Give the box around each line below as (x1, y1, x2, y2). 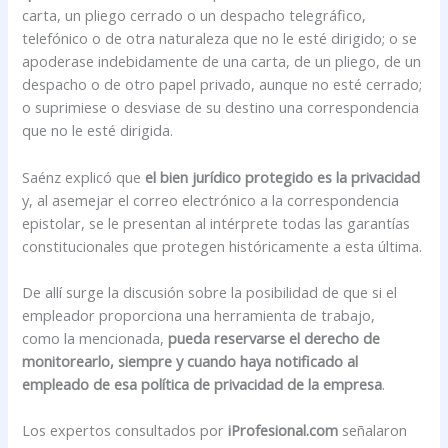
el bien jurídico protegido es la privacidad (141, 166, 421, 187)
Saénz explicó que (22, 166, 142, 187)
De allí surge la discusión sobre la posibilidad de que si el (22, 281, 398, 302)
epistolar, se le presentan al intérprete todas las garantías (22, 212, 411, 233)
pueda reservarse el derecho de (168, 327, 381, 348)
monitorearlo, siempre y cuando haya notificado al (22, 350, 359, 371)
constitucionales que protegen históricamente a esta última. (22, 235, 423, 256)
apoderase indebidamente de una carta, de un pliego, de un (22, 51, 422, 72)
